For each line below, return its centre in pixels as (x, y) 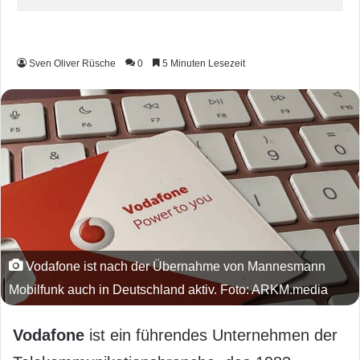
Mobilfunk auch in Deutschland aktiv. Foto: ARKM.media (168, 290)
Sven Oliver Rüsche (72, 64)
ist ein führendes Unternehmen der (211, 335)
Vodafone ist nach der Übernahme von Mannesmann (174, 266)
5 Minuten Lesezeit (202, 64)
